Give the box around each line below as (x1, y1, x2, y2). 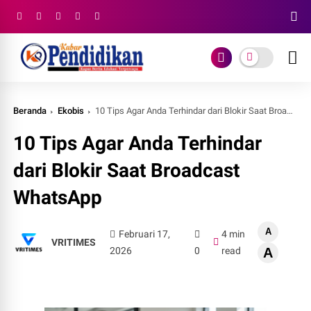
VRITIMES (51, 237, 96, 248)
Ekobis (58, 106, 85, 116)
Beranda (13, 106, 47, 116)
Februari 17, (118, 228, 170, 239)
